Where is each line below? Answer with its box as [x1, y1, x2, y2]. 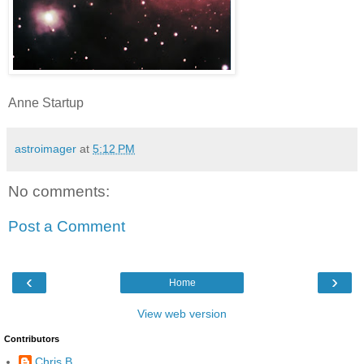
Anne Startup [8, 95, 84, 110]
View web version [137, 306, 227, 320]
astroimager [15, 141, 76, 155]
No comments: [8, 182, 110, 200]
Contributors [4, 333, 59, 344]
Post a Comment [8, 218, 125, 236]
